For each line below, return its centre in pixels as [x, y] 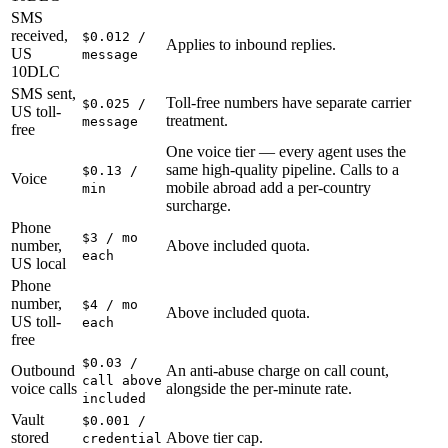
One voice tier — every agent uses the [286, 151]
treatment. [197, 120]
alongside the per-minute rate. [259, 388]
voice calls [44, 388]
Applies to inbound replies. [251, 44]
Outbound [43, 370]
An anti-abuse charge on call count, [277, 370]
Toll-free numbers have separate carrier [288, 102]
